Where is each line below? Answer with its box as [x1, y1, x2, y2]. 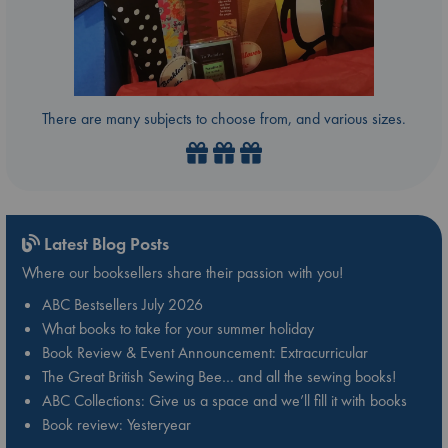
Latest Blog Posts [40, 231, 169, 255]
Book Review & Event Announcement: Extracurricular [42, 341, 368, 363]
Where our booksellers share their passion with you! [22, 261, 343, 283]
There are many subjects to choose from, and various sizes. [42, 108, 406, 130]
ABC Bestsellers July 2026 [42, 293, 203, 315]
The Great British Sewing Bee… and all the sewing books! [42, 365, 396, 387]
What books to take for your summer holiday [42, 317, 314, 339]
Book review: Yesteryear [42, 413, 191, 435]
